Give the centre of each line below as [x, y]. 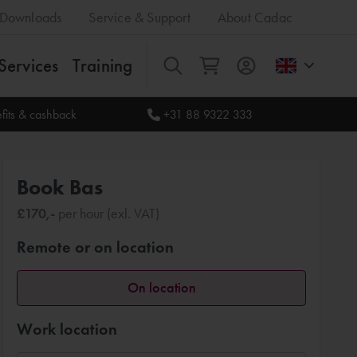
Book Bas [60, 187]
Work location [67, 329]
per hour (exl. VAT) [108, 213]
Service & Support [139, 17]
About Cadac [255, 17]
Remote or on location [96, 247]
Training [102, 65]
